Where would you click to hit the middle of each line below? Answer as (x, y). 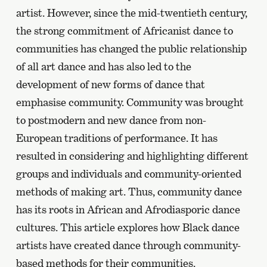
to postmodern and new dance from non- (111, 120)
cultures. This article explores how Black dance (128, 227)
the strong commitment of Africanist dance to (124, 31)
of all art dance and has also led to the (103, 66)
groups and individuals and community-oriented (128, 174)
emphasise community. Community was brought (130, 102)
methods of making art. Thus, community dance (129, 192)
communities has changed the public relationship (131, 49)
